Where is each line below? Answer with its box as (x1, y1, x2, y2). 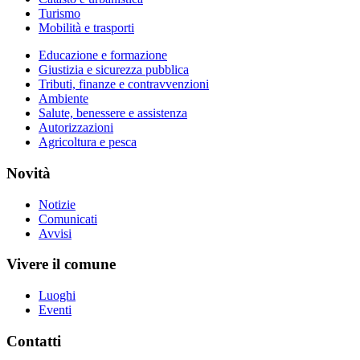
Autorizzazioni (39, 121, 113, 135)
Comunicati (39, 211, 97, 226)
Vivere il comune (6, 256, 116, 273)
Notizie (39, 197, 76, 211)
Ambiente (39, 92, 88, 106)
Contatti (6, 332, 61, 350)
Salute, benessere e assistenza (39, 106, 187, 121)
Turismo (39, 6, 80, 21)
